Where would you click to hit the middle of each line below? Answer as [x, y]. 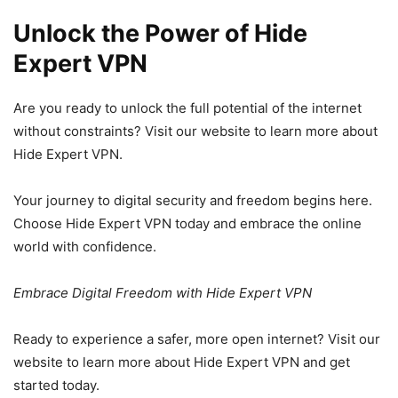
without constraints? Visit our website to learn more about [195, 131]
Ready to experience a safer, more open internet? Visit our [197, 338]
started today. [56, 385]
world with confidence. [85, 246]
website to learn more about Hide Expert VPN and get [182, 362]
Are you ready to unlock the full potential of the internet [187, 107]
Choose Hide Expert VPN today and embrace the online [187, 223]
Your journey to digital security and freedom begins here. [193, 200]
